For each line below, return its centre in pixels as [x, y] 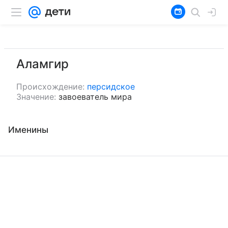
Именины [28, 130]
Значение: [36, 97]
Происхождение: [50, 87]
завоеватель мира [95, 97]
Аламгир [42, 64]
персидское [111, 87]
